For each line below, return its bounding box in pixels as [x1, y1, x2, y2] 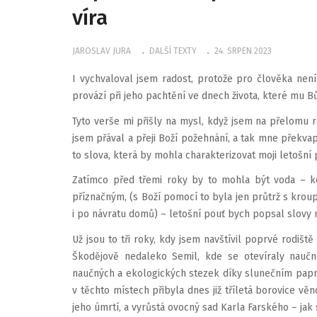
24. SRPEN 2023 [214, 45, 272, 56]
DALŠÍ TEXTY [149, 45, 197, 56]
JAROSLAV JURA [72, 45, 131, 56]
